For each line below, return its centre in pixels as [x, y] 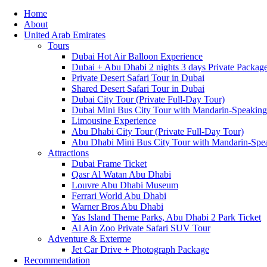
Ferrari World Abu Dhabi [119, 195]
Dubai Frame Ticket [109, 163]
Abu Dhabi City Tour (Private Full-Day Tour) [158, 131]
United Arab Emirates [65, 35]
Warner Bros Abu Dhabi [117, 206]
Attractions [68, 153]
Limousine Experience [114, 120]
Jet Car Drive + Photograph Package [140, 249]
